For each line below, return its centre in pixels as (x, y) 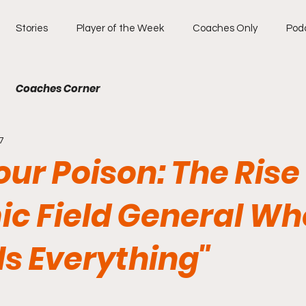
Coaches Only (225, 28)
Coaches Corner (58, 88)
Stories (32, 28)
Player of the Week (120, 28)
